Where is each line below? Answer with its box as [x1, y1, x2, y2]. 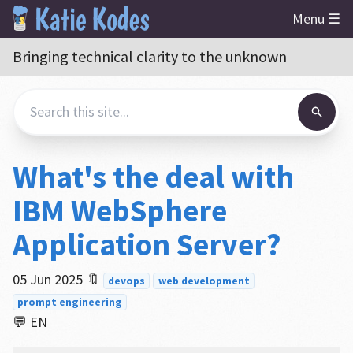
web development [158, 274, 250, 288]
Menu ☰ [292, 9, 340, 28]
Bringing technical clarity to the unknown [12, 46, 287, 66]
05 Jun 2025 [12, 270, 83, 288]
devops [108, 274, 146, 288]
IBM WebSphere [12, 191, 227, 230]
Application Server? [12, 225, 281, 264]
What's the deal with [12, 157, 294, 196]
